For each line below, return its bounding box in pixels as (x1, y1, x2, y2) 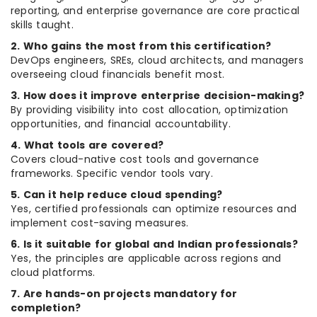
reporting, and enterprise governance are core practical (11, 4, 300, 18)
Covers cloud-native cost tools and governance (11, 152, 260, 167)
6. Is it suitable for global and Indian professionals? (11, 237, 298, 252)
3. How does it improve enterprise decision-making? (11, 88, 304, 103)
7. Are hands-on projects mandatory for (11, 287, 238, 301)
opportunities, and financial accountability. (11, 117, 231, 132)
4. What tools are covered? (11, 138, 164, 153)
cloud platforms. (11, 265, 96, 280)
